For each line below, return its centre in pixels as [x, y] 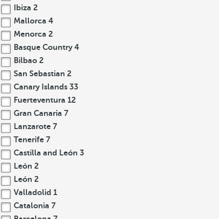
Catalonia [32, 206]
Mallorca [30, 21]
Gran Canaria [38, 113]
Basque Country [43, 47]
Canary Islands [41, 87]
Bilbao [25, 61]
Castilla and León [46, 153]
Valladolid [33, 193]
